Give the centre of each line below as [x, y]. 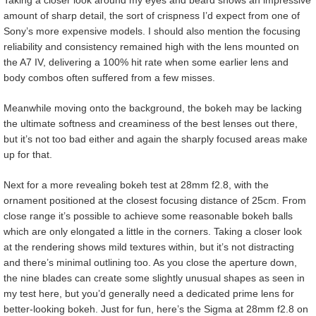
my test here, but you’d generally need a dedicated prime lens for [149, 294]
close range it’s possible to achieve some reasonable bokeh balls [148, 216]
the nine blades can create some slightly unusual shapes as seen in [154, 278]
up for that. [28, 155]
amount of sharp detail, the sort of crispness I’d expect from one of [152, 16]
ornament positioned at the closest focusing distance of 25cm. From [155, 201]
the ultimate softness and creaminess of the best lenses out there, [151, 124]
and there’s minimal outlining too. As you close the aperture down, [150, 263]
